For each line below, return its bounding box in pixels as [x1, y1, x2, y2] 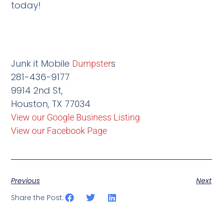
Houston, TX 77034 [11, 98, 91, 111]
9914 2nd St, [11, 84, 63, 97]
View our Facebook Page [11, 125, 108, 136]
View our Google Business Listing [11, 112, 140, 123]
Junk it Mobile [11, 57, 73, 70]
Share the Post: [11, 193, 64, 203]
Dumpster [72, 58, 111, 69]
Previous [11, 175, 40, 186]
